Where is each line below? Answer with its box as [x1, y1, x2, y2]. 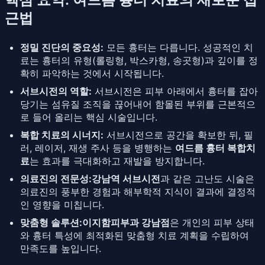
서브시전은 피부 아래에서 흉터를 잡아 [92, 85, 258, 97]
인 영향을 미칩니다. [20, 198, 104, 211]
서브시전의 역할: [20, 85, 92, 97]
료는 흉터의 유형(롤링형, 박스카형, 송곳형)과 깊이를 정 [20, 54, 258, 66]
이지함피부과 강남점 [82, 216, 170, 228]
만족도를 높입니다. [20, 242, 101, 254]
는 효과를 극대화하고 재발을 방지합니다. [30, 154, 205, 167]
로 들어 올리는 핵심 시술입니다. [20, 111, 157, 123]
